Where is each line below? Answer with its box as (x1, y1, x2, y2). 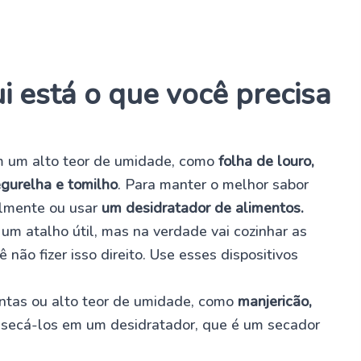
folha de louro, (218, 151, 314, 171)
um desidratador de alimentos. (102, 197, 304, 218)
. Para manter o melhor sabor (118, 174, 309, 194)
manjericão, (238, 291, 312, 311)
